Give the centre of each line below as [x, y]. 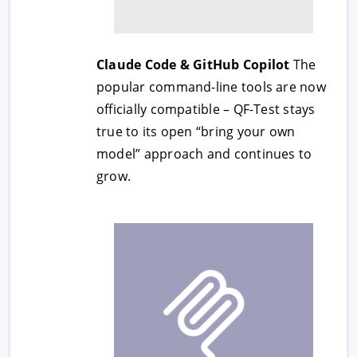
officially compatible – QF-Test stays [206, 109]
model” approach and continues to [204, 154]
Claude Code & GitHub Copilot [193, 65]
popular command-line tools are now [211, 87]
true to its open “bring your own [196, 131]
